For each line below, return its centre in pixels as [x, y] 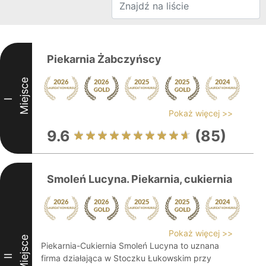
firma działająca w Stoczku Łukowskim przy [126, 258]
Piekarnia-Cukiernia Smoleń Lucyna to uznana [130, 246]
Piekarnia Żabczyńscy [104, 59]
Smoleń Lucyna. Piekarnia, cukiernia [140, 179]
